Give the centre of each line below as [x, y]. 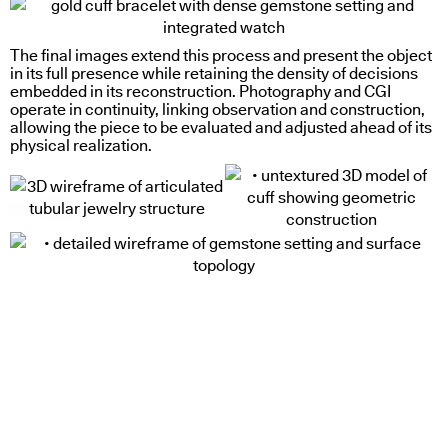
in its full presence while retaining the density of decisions [214, 73]
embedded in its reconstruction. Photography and [187, 91]
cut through [51, 207]
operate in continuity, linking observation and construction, [217, 109]
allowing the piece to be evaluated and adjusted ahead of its [221, 127]
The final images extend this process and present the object [221, 55]
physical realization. [81, 145]
